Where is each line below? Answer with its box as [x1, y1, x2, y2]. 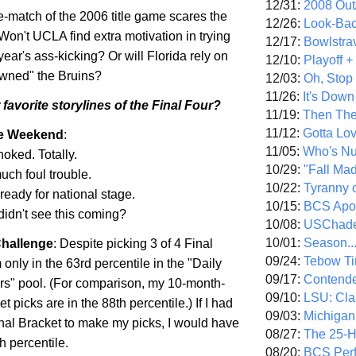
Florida [147, 49, 187, 64]
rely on [187, 49, 228, 64]
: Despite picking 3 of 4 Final [53, 236, 213, 250]
